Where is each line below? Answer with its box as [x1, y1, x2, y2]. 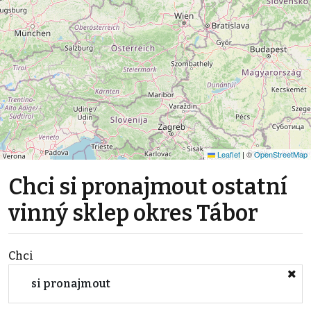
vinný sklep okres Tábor [8, 200, 258, 226]
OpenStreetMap [254, 149, 308, 160]
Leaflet [215, 149, 240, 160]
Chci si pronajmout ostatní [8, 174, 287, 200]
